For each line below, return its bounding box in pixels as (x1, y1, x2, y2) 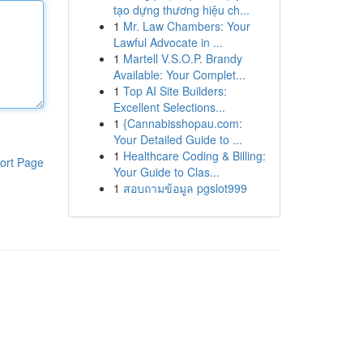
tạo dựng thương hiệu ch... (113, 2, 250, 18)
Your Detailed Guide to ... (113, 131, 242, 147)
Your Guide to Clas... (113, 164, 220, 180)
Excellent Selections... (113, 99, 225, 115)
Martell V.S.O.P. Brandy (122, 50, 242, 66)
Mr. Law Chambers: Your (122, 18, 250, 34)
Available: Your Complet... (113, 66, 246, 83)
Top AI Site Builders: (122, 83, 227, 99)
